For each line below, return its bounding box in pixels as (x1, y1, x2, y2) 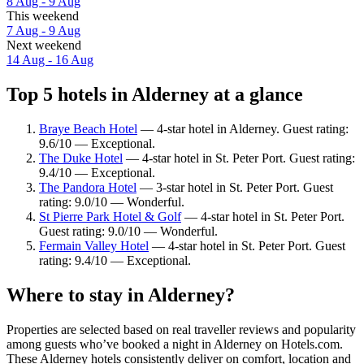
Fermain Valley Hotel (39, 238, 149, 253)
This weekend (6, 9, 79, 24)
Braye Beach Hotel (39, 121, 137, 136)
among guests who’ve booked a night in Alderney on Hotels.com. (6, 336, 343, 351)
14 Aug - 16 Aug (6, 53, 93, 67)
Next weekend (6, 38, 81, 53)
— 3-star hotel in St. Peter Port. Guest (136, 180, 333, 194)
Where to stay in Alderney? (6, 284, 235, 305)
